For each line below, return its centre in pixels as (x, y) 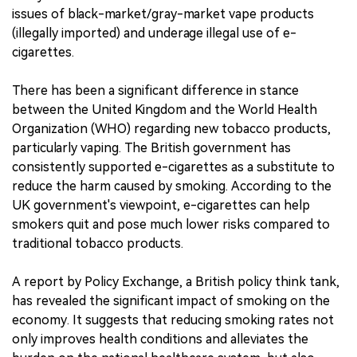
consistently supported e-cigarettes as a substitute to (173, 167)
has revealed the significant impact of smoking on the (171, 300)
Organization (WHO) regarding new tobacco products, (171, 128)
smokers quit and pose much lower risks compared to (171, 224)
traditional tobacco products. (98, 243)
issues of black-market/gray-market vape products (163, 14)
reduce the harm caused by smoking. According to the (172, 186)
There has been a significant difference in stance (155, 90)
